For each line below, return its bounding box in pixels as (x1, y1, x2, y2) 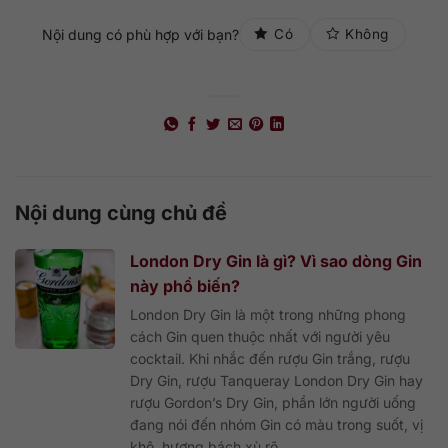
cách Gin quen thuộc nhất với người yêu (130, 327, 390, 345)
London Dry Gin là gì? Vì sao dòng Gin (130, 250, 422, 271)
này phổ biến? (130, 275, 240, 296)
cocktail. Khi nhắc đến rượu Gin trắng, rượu (130, 349, 410, 367)
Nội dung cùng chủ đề (15, 200, 227, 225)
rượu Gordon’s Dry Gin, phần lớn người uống (130, 393, 416, 411)
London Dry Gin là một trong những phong (130, 305, 406, 323)
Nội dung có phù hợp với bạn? (42, 25, 240, 43)
